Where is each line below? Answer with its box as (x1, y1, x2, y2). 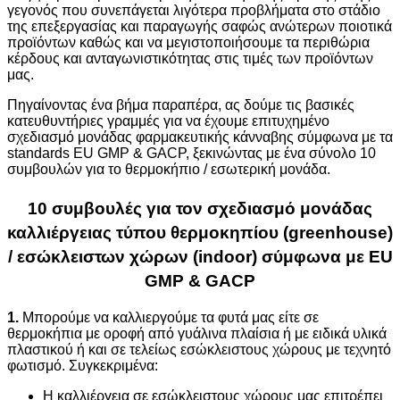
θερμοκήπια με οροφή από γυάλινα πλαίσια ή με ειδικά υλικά (7, 325, 387, 341)
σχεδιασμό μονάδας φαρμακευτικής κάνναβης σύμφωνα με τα (7, 129, 393, 145)
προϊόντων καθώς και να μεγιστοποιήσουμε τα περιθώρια (7, 34, 370, 50)
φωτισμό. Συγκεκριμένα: (7, 357, 158, 373)
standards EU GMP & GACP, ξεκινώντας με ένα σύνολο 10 (7, 145, 376, 161)
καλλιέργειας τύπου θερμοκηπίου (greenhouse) (7, 222, 393, 242)
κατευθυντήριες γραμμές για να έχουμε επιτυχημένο (7, 112, 329, 129)
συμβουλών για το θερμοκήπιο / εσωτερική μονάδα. (7, 161, 330, 177)
